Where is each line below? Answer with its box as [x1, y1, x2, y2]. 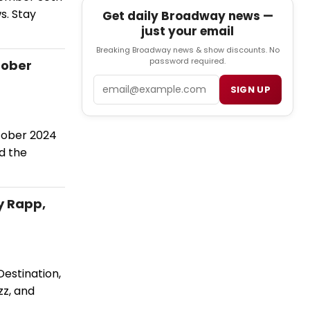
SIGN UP [230, 83, 271, 97]
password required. [149, 55, 226, 67]
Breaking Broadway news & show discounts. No [95, 44, 280, 56]
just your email [141, 23, 234, 40]
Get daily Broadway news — [102, 8, 273, 25]
